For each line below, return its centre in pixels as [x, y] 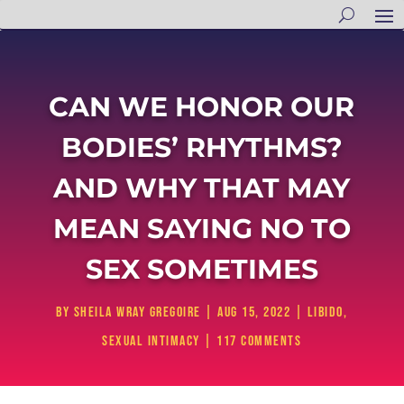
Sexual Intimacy [151, 341]
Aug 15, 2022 [254, 312]
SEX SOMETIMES [202, 269]
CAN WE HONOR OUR [202, 107]
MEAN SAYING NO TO [202, 229]
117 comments [259, 341]
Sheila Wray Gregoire [137, 312]
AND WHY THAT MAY [202, 188]
